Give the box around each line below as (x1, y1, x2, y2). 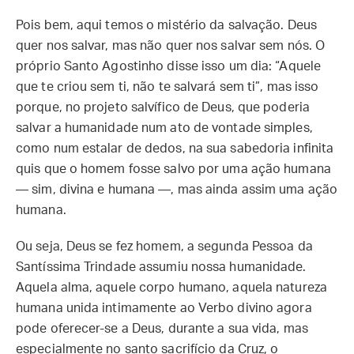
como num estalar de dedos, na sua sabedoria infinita (16, 142, 334, 155)
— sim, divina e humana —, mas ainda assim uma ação (16, 183, 338, 196)
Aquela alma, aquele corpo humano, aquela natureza (16, 281, 327, 294)
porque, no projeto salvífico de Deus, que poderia (16, 101, 310, 114)
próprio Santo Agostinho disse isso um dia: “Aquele (16, 60, 322, 73)
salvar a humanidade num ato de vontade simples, (16, 122, 313, 134)
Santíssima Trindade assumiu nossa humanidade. (16, 261, 307, 273)
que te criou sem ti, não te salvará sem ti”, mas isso (16, 81, 319, 93)
